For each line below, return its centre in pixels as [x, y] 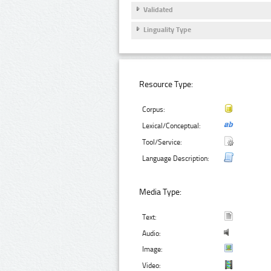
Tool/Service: [162, 142]
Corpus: [154, 110]
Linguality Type [167, 29]
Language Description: [176, 159]
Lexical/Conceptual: [172, 126]
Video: [152, 265]
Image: [153, 249]
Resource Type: [166, 85]
